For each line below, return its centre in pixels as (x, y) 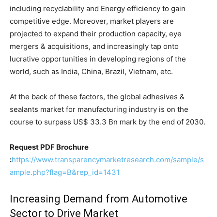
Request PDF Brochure (49, 147)
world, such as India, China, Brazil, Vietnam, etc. (91, 71)
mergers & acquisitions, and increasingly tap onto (94, 46)
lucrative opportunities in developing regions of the (98, 59)
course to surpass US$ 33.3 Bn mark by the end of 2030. (108, 122)
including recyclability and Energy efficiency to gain (98, 8)
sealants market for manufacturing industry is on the (99, 109)
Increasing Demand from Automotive (99, 199)
